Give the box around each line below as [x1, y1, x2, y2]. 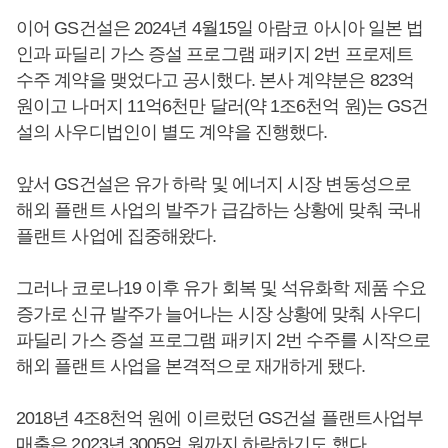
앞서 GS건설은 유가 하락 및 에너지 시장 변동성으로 [16, 173, 411, 194]
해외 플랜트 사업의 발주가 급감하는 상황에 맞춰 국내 [16, 199, 421, 220]
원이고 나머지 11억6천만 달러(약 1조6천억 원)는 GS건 [16, 95, 429, 116]
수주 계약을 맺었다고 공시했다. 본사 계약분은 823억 [16, 69, 414, 90]
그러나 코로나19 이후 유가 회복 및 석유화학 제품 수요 [16, 277, 427, 298]
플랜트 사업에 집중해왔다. [16, 225, 217, 246]
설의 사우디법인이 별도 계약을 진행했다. [16, 121, 328, 142]
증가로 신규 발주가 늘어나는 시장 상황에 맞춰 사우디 [16, 303, 421, 324]
